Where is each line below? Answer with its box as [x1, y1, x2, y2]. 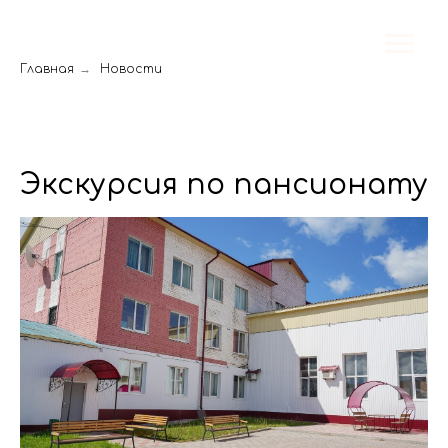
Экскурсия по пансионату [20, 169, 428, 201]
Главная [20, 62, 74, 76]
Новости [100, 62, 162, 76]
